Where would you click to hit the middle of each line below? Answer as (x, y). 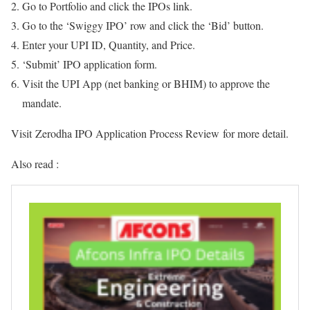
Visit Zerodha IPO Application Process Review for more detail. (150, 133)
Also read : (35, 164)
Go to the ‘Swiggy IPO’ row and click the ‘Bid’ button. (143, 25)
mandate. (42, 103)
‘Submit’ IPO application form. (90, 64)
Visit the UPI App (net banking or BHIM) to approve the (146, 83)
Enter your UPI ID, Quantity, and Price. (109, 45)
